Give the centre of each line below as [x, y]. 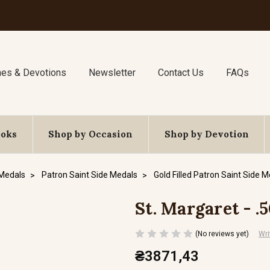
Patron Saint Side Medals [89, 175]
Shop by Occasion [91, 134]
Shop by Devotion [206, 134]
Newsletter [112, 73]
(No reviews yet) [222, 234]
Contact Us [181, 73]
